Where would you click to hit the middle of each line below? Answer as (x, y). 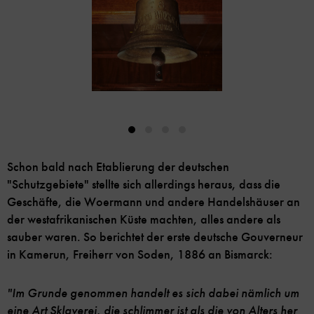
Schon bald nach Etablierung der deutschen (118, 167)
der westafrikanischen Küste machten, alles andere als (144, 220)
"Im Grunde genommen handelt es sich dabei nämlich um (153, 294)
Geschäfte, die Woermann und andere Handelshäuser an (153, 202)
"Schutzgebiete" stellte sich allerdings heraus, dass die (144, 185)
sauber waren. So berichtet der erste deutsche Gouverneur (155, 237)
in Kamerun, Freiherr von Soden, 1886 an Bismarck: (140, 255)
